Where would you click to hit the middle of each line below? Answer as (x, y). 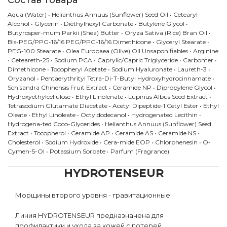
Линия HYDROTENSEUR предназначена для (89, 215)
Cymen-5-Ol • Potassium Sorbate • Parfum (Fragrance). (89, 151)
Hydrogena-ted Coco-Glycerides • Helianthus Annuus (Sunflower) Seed (109, 124)
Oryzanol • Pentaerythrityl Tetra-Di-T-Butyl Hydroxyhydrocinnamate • (111, 78)
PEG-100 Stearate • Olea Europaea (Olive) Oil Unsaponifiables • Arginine (113, 51)
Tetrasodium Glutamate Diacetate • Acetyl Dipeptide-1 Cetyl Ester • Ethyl (113, 106)
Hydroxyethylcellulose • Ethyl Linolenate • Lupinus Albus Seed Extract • (109, 97)
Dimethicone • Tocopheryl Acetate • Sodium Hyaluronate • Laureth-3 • (109, 69)
